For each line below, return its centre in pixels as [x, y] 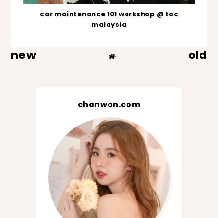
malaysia [109, 24]
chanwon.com [109, 104]
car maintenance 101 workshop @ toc [109, 14]
